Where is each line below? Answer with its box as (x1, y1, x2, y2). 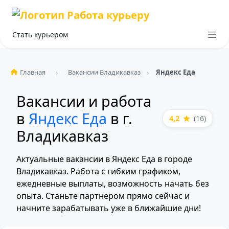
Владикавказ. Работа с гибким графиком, (16, 165, 180, 177)
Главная (20, 67, 45, 77)
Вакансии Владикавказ (68, 67, 141, 77)
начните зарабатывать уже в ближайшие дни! (16, 202, 201, 214)
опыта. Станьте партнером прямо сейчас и (16, 190, 190, 201)
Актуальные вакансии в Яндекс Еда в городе (16, 153, 192, 165)
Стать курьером (12, 30, 68, 40)
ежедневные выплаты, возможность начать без (16, 177, 209, 189)
